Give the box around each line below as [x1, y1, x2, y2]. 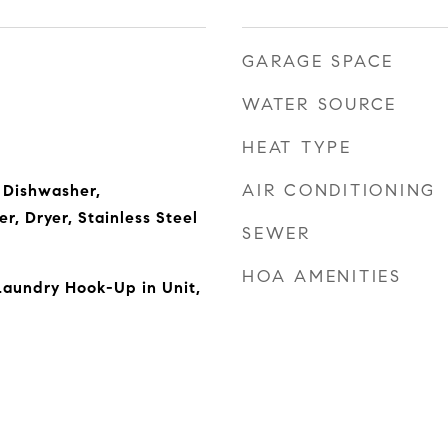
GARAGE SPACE [242, 51, 394, 72]
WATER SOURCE [242, 94, 397, 115]
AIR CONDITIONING [242, 180, 436, 201]
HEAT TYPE [242, 137, 352, 158]
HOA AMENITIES [242, 266, 402, 287]
